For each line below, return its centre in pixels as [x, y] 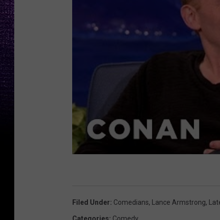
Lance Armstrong [179, 203]
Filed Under [91, 203]
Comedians [131, 203]
